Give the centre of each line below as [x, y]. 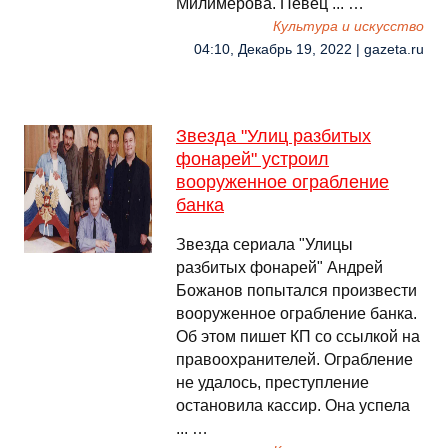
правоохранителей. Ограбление [294, 359]
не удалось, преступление [272, 382]
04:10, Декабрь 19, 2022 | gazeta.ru [309, 49]
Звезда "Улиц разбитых [273, 136]
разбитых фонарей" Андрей [279, 267]
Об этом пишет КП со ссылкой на [298, 336]
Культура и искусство [348, 26]
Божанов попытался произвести [296, 290]
